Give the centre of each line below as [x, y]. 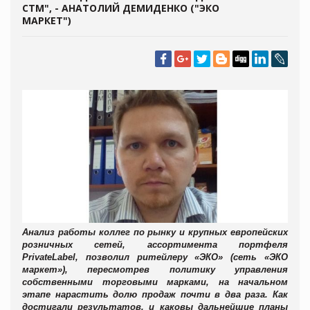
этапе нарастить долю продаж [101, 294]
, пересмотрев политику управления [176, 269]
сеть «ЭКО [261, 257]
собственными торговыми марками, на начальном [155, 282]
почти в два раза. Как [234, 294]
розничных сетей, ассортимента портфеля [155, 244]
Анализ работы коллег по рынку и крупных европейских [155, 232]
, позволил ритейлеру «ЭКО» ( [155, 257]
